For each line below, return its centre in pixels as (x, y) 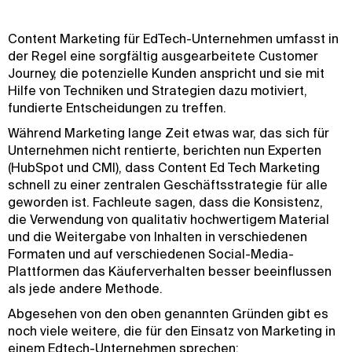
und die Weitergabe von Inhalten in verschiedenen (158, 236)
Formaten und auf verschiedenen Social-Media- (151, 254)
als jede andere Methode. (87, 288)
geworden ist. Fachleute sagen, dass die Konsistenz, (165, 202)
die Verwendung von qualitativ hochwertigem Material (169, 219)
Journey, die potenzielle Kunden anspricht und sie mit (166, 73)
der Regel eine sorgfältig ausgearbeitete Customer (163, 56)
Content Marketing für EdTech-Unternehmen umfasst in (173, 38)
